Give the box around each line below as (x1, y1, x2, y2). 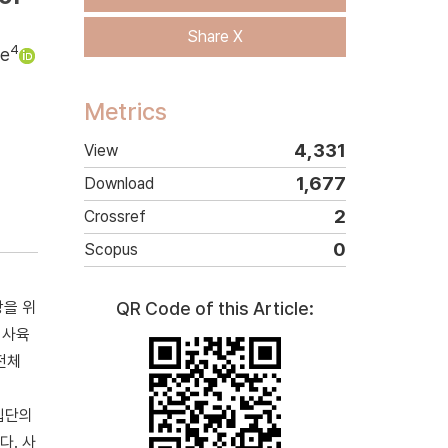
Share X (186, 27, 243, 46)
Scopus (83, 240, 138, 259)
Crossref (83, 207, 146, 226)
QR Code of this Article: (115, 298, 314, 319)
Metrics (83, 97, 167, 126)
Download (83, 174, 154, 193)
